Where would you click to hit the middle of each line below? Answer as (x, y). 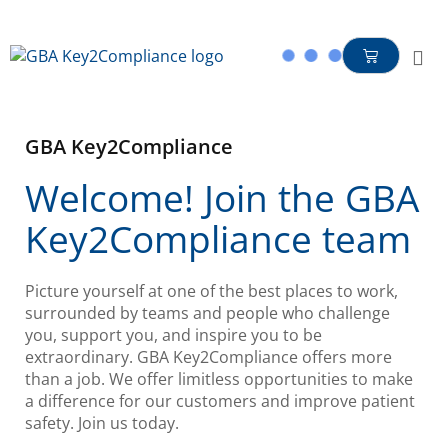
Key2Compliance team (218, 239)
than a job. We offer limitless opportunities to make (219, 379)
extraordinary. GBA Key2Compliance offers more (208, 357)
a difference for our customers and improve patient (220, 401)
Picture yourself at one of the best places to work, (211, 291)
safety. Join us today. (102, 423)
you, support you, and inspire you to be (173, 335)
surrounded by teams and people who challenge (207, 313)
